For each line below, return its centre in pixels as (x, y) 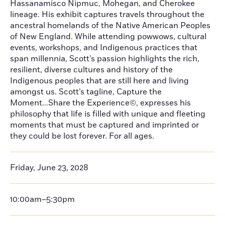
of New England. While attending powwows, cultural (108, 37)
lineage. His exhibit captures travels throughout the (107, 15)
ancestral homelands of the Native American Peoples (110, 26)
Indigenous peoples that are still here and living (99, 81)
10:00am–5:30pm (42, 199)
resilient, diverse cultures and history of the (91, 70)
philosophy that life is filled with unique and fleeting (108, 114)
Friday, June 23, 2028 (49, 168)
